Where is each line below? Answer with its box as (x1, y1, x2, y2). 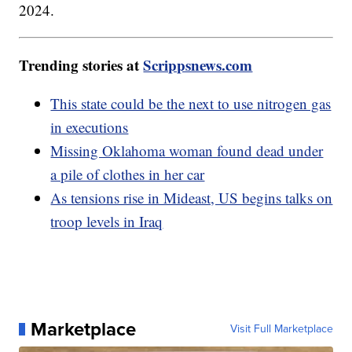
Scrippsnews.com (143, 53, 253, 75)
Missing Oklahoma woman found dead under (50, 140, 324, 160)
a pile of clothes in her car (50, 163, 205, 184)
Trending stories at (19, 53, 144, 75)
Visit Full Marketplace (229, 320, 333, 337)
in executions (50, 116, 129, 137)
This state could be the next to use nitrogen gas (50, 93, 332, 113)
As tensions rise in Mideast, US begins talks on (50, 187, 333, 207)
